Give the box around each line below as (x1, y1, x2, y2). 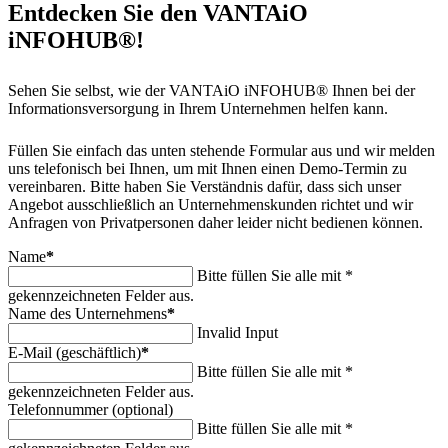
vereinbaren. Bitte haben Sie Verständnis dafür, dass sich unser (8, 178, 401, 196)
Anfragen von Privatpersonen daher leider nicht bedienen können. (8, 214, 423, 232)
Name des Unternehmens (8, 305, 167, 323)
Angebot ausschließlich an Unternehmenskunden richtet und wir (8, 196, 413, 214)
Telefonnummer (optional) (8, 401, 173, 419)
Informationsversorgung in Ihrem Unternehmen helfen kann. (8, 100, 388, 118)
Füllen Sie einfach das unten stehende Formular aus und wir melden (8, 142, 435, 160)
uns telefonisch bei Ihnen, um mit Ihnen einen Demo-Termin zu (8, 160, 407, 178)
